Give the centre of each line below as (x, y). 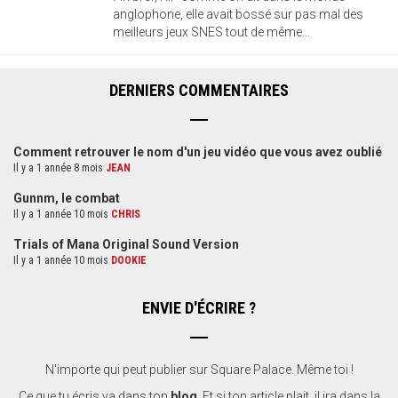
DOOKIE (129, 260)
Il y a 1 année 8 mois (60, 167)
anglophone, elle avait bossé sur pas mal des (238, 14)
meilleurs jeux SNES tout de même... (211, 32)
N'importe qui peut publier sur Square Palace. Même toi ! (199, 369)
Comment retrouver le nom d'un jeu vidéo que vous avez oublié (198, 151)
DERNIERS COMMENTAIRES (199, 90)
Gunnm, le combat (67, 198)
